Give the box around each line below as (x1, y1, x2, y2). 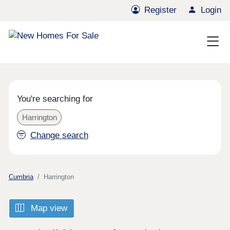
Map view (28, 203, 68, 214)
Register (144, 5, 177, 15)
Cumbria (8, 172, 33, 181)
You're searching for (17, 94, 93, 104)
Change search (30, 130, 88, 141)
